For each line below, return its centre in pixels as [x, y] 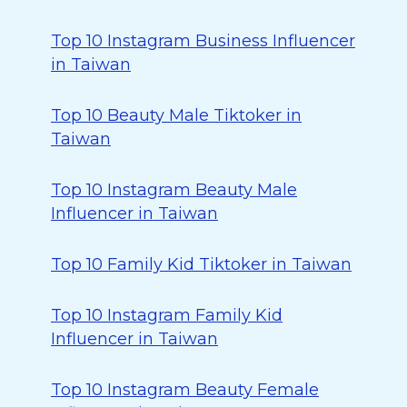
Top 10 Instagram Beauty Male [174, 190]
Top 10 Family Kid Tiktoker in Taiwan [201, 264]
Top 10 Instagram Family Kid [167, 315]
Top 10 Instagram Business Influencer [203, 41]
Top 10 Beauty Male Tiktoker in [176, 115]
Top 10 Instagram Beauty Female [185, 390]
